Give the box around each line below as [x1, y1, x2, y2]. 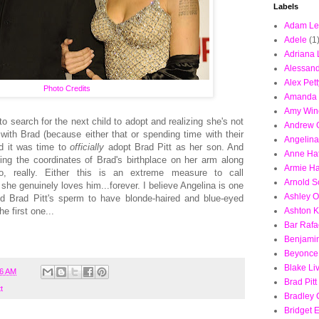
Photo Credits [43, 84, 90, 93]
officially [70, 141, 105, 152]
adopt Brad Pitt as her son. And [104, 141, 244, 152]
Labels [273, 2, 298, 11]
